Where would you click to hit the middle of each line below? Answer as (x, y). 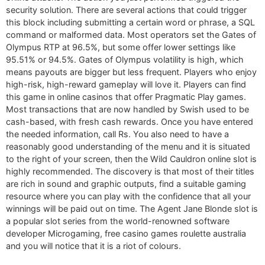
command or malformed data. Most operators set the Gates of (131, 35)
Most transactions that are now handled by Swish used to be (127, 109)
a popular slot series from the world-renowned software (118, 221)
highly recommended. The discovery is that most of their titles (130, 172)
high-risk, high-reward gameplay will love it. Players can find (126, 85)
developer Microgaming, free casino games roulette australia (126, 234)
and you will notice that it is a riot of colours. (93, 246)
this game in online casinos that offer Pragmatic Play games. (126, 97)
